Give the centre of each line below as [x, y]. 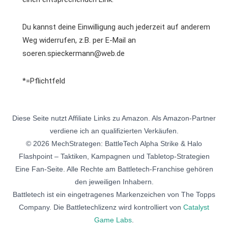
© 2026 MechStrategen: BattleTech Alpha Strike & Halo [114, 144]
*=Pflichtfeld [44, 81]
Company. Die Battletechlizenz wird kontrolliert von [101, 207]
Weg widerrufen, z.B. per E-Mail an [79, 40]
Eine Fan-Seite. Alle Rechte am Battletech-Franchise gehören [114, 169]
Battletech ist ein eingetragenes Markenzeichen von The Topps [114, 194]
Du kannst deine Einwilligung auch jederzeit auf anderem [116, 27]
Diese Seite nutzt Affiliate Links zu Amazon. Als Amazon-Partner [114, 118]
